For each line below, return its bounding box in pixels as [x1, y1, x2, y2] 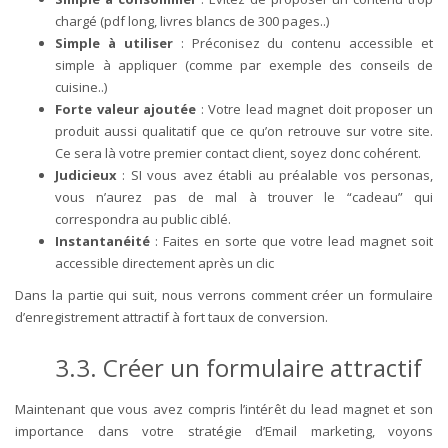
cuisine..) [55, 77, 107, 96]
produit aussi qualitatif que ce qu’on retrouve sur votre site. [55, 121, 433, 140]
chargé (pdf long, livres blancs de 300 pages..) [55, 11, 329, 30]
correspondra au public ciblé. [55, 209, 231, 228]
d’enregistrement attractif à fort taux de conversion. [15, 307, 328, 326]
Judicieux [55, 165, 117, 184]
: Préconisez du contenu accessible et [172, 33, 433, 52]
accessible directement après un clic [55, 253, 274, 272]
